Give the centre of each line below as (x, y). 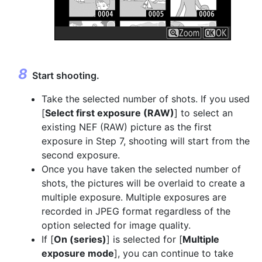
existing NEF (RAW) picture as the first (127, 127)
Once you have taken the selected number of (141, 169)
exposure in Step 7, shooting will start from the (146, 141)
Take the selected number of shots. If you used (146, 99)
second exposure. (81, 155)
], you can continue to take (174, 253)
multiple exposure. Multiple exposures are (134, 197)
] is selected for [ (144, 239)
